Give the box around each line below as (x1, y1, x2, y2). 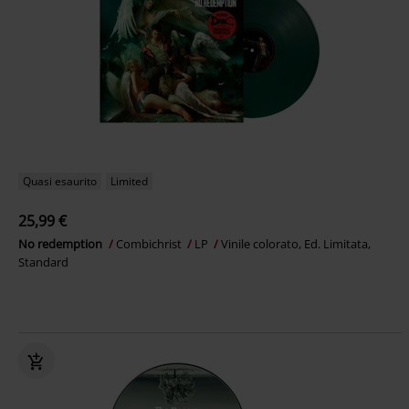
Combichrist (116, 236, 184, 253)
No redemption (18, 236, 105, 253)
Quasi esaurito (23, 173, 97, 190)
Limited (110, 173, 148, 190)
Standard (18, 254, 68, 271)
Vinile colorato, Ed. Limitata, (221, 236, 371, 253)
